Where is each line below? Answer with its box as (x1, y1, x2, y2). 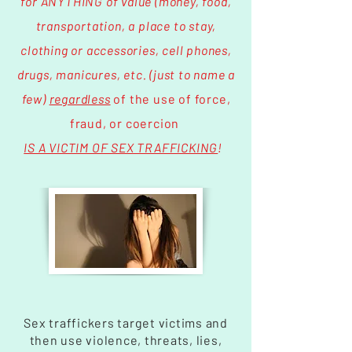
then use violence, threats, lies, (29, 332, 222, 347)
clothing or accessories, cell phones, (20, 42, 232, 57)
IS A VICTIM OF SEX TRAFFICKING (24, 140, 218, 155)
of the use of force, (110, 91, 231, 106)
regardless (49, 91, 111, 106)
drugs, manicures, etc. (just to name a (16, 67, 236, 82)
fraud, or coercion (69, 115, 180, 130)
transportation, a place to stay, (35, 18, 217, 33)
